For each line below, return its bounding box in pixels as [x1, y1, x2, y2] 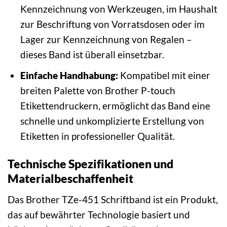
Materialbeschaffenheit [8, 171, 133, 185]
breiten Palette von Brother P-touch [20, 85, 175, 97]
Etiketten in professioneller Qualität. [20, 130, 175, 142]
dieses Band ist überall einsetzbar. [20, 48, 164, 60]
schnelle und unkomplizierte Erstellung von [20, 115, 204, 127]
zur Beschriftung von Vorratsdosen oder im [20, 18, 205, 30]
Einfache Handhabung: [20, 69, 118, 82]
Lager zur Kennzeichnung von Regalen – [20, 33, 192, 45]
